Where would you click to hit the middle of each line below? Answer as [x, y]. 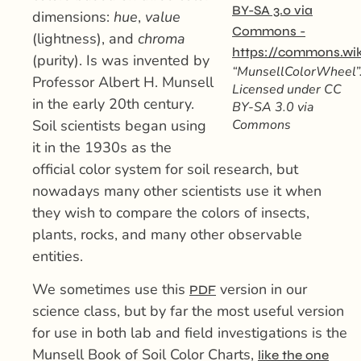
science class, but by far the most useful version [188, 311]
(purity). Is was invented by [121, 60]
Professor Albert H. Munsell [123, 82]
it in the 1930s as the [102, 147]
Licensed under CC [287, 89]
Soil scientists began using [119, 125]
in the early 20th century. [113, 104]
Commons [261, 124]
